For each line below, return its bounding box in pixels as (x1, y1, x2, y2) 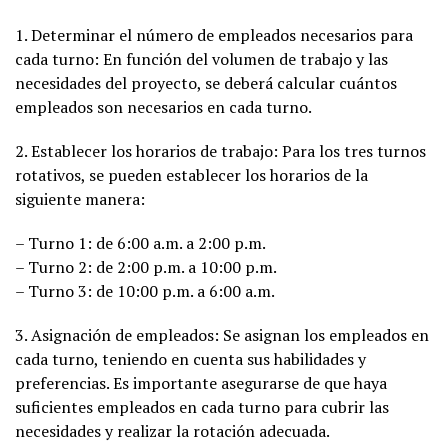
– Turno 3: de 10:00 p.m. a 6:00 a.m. (15, 279, 275, 302)
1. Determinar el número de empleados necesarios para (15, 23, 413, 46)
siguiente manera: (15, 187, 145, 210)
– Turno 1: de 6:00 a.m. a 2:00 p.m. (15, 231, 266, 254)
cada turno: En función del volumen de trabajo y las (15, 47, 388, 70)
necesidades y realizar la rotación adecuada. (15, 419, 330, 442)
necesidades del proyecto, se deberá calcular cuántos (15, 71, 397, 94)
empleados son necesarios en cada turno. (15, 95, 312, 118)
